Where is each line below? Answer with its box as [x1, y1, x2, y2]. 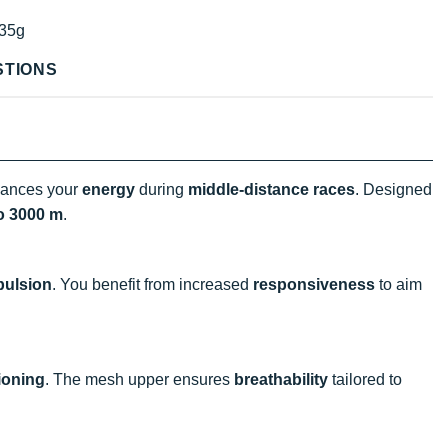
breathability [234, 370, 328, 388]
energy [82, 180, 135, 198]
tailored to [328, 370, 402, 388]
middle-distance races [188, 180, 355, 198]
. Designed [355, 180, 432, 198]
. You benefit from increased [52, 275, 253, 293]
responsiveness [253, 275, 375, 293]
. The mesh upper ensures [45, 370, 234, 388]
